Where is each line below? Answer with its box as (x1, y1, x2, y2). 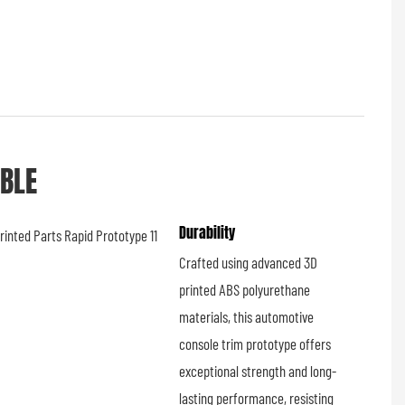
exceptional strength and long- (179, 362, 337, 381)
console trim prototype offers (179, 334, 332, 353)
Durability (179, 221, 236, 243)
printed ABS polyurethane (179, 280, 311, 299)
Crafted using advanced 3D (179, 253, 318, 272)
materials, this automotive (179, 307, 315, 326)
